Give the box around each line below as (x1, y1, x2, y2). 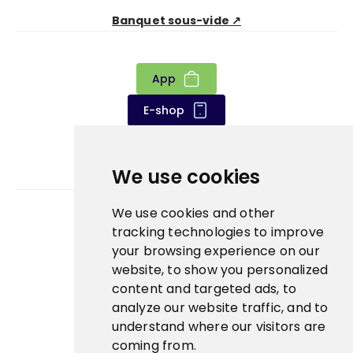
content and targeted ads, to (111, 280, 297, 298)
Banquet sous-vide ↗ (112, 12, 241, 28)
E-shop (143, 102, 185, 118)
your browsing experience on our (111, 242, 320, 260)
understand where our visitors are (111, 318, 326, 336)
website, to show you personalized (111, 261, 329, 279)
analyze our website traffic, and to (111, 299, 329, 317)
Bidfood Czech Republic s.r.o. (97, 222, 256, 239)
